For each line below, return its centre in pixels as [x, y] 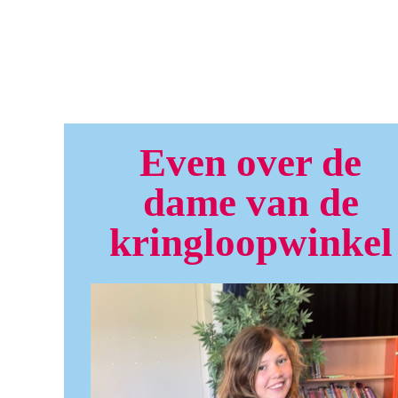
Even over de [251, 163]
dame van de [251, 203]
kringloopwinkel [251, 243]
